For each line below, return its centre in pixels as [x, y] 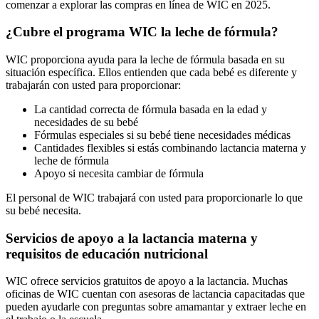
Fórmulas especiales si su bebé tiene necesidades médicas [162, 135]
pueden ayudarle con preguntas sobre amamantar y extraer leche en [156, 307]
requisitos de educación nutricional [107, 253]
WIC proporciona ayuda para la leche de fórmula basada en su [145, 60]
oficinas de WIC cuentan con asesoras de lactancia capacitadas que [155, 294]
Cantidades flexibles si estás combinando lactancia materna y [170, 148]
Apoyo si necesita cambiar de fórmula [119, 174]
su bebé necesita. [43, 211]
